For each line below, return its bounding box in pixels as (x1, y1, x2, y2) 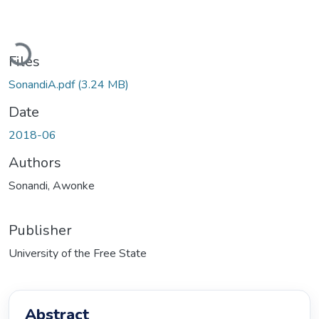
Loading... (11, 46, 58, 62)
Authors (9, 152, 61, 172)
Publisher (9, 220, 72, 240)
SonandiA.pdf (9, 76, 78, 93)
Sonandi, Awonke (9, 177, 95, 194)
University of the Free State (9, 245, 147, 261)
